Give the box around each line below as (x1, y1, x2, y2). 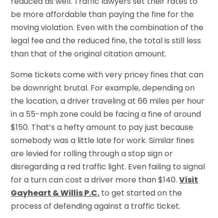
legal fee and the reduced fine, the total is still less (11, 35, 201, 46)
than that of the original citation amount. (11, 48, 167, 59)
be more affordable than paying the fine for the (11, 8, 194, 20)
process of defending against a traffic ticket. (11, 200, 181, 212)
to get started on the (99, 187, 182, 199)
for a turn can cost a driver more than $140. (11, 174, 180, 185)
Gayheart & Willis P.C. (11, 187, 100, 199)
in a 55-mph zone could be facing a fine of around (11, 108, 201, 120)
